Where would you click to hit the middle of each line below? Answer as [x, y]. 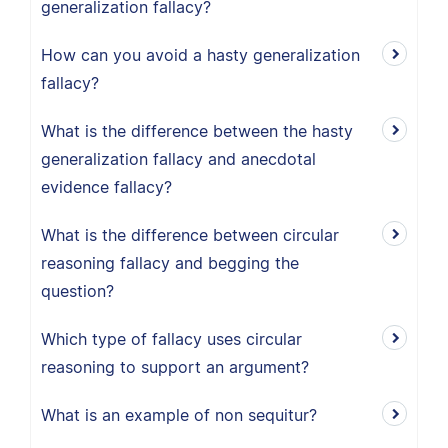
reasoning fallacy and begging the [170, 263]
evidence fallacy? [106, 187]
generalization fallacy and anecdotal [178, 159]
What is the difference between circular [190, 235]
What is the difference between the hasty [197, 131]
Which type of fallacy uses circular [171, 339]
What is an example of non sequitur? [179, 415]
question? [77, 291]
